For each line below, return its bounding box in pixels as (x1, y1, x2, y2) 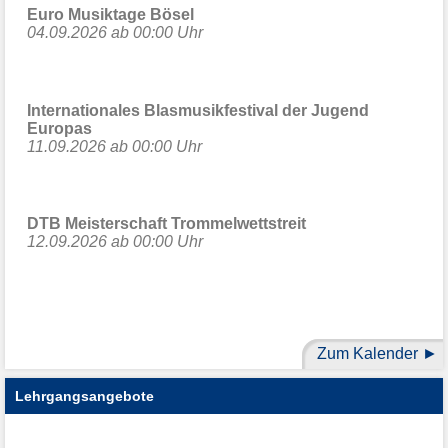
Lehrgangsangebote (15, 387, 154, 404)
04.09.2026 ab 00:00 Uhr (26, 23, 203, 41)
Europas (26, 119, 92, 137)
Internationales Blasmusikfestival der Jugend (26, 101, 369, 119)
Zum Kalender (317, 345, 418, 363)
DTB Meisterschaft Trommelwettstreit (26, 215, 306, 233)
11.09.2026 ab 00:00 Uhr (26, 137, 202, 155)
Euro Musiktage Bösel (26, 5, 194, 23)
